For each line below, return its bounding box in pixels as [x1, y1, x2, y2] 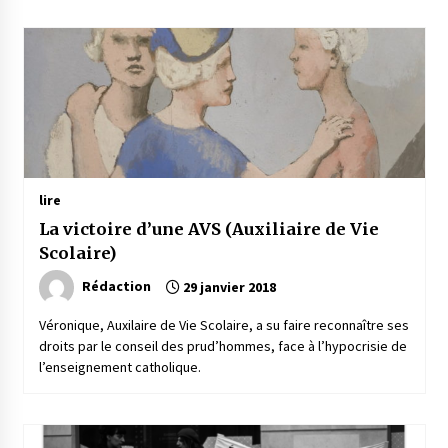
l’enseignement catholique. [38, 358, 201, 377]
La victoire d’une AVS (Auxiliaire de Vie [38, 219, 379, 240]
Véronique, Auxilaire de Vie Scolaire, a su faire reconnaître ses [38, 316, 409, 335]
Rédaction [81, 277, 151, 296]
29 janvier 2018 [179, 278, 276, 297]
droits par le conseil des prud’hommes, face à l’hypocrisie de [38, 337, 407, 356]
